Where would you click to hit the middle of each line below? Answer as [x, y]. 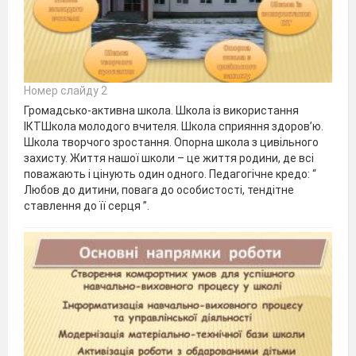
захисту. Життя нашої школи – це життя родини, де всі [169, 158]
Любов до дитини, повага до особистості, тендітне [159, 190]
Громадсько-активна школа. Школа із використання [161, 110]
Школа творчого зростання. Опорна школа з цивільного [171, 142]
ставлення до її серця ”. [87, 205]
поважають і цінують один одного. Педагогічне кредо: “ [170, 174]
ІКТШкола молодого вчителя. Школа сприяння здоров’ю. [174, 126]
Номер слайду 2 [66, 90]
